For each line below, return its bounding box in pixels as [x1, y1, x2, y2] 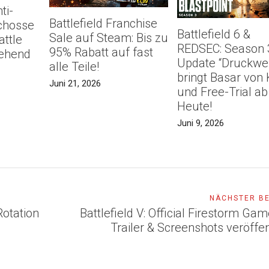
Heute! [177, 98, 213, 113]
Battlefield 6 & [177, 26, 251, 41]
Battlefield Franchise [49, 16, 157, 31]
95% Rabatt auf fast [49, 45, 153, 60]
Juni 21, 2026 [49, 78, 101, 89]
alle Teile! [49, 59, 99, 74]
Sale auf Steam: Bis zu [49, 31, 168, 46]
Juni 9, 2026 [177, 117, 225, 128]
